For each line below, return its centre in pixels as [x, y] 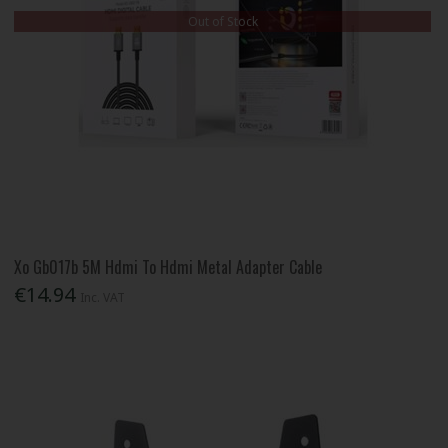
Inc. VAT [103, 298]
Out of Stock [222, 21]
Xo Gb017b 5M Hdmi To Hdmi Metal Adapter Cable [168, 266]
